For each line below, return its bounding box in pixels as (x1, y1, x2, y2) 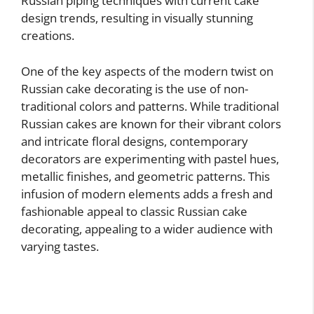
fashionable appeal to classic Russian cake (21, 203, 247, 219)
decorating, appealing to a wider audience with (21, 220, 273, 237)
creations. (21, 27, 74, 44)
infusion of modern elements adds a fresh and (21, 185, 273, 202)
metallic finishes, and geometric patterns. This (21, 168, 270, 184)
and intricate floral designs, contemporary (21, 132, 248, 149)
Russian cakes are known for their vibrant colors (21, 115, 281, 132)
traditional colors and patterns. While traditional (21, 97, 279, 114)
